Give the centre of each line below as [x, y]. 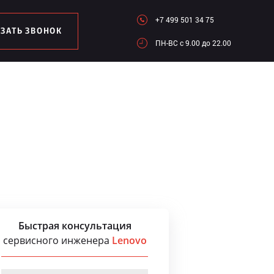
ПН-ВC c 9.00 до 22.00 [193, 43]
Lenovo [129, 240]
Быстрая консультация [75, 226]
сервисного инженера [57, 240]
